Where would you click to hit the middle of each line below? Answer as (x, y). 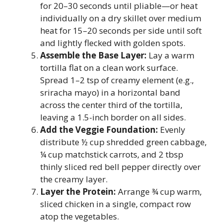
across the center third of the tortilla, (111, 105)
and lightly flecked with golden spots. (113, 43)
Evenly (172, 129)
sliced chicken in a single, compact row (115, 204)
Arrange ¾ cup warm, (159, 191)
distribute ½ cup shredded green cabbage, (123, 142)
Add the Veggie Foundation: (99, 129)
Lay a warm (170, 55)
